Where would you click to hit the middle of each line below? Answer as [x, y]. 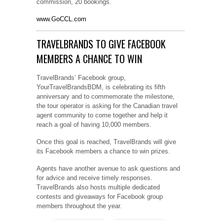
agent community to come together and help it [102, 115]
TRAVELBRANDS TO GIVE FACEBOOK [101, 44]
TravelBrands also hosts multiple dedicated [98, 187]
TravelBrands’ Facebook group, [81, 78]
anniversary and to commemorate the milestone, [106, 97]
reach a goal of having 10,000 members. [94, 125]
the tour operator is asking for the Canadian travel [107, 106]
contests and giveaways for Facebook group [100, 196]
